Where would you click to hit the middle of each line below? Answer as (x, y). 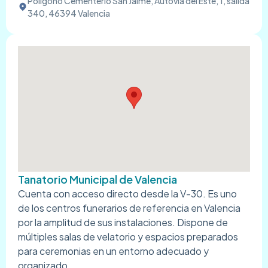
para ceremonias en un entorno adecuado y (113, 251)
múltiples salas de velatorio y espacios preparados (128, 236)
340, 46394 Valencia (69, 13)
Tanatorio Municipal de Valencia (98, 179)
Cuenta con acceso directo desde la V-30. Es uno (127, 193)
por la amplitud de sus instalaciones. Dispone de (123, 222)
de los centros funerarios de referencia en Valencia (129, 208)
